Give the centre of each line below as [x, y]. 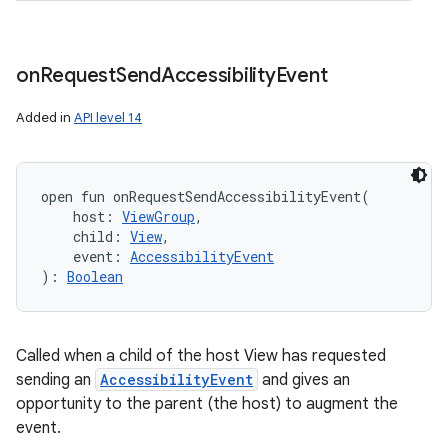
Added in [45, 117]
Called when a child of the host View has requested [201, 356]
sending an [55, 380]
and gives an [304, 380]
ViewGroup [158, 216]
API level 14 [108, 117]
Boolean [95, 276]
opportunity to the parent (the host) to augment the [207, 404]
